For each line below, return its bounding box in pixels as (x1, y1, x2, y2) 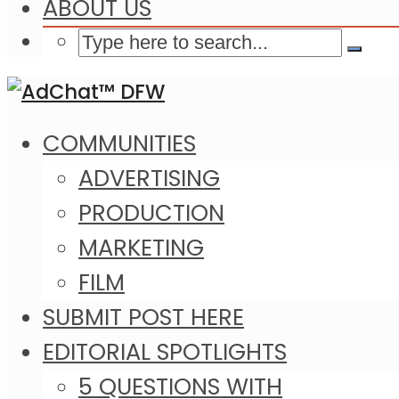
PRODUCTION (78, 197, 224, 230)
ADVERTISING (78, 162, 220, 195)
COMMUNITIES (43, 127, 196, 160)
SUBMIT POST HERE (43, 301, 244, 334)
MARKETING (78, 232, 204, 265)
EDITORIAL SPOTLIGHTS (43, 336, 287, 369)
